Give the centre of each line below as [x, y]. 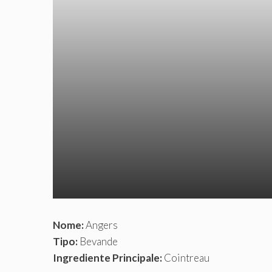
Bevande [98, 242]
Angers [101, 225]
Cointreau [186, 258]
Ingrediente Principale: [107, 258]
